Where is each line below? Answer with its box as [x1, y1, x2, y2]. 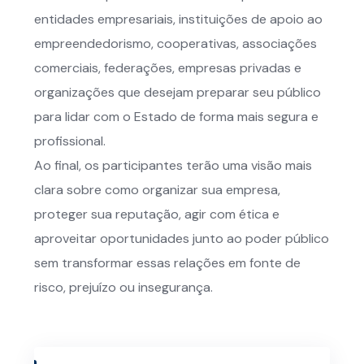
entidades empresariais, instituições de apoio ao [34, 11, 323, 28]
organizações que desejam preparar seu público [34, 84, 321, 101]
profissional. [34, 132, 106, 149]
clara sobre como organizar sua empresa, [34, 181, 280, 198]
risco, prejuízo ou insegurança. [34, 279, 213, 296]
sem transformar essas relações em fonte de [34, 254, 301, 271]
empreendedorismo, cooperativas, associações [34, 35, 317, 52]
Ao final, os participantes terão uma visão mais [34, 157, 312, 174]
